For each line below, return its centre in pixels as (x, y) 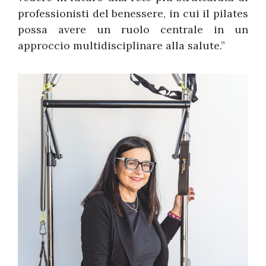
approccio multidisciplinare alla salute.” (121, 46)
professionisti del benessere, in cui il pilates (133, 14)
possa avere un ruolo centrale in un (133, 30)
